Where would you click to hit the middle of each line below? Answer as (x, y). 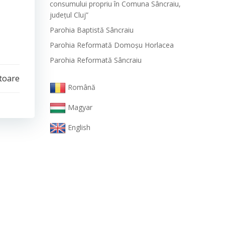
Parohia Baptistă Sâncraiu (92, 30)
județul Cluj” (69, 15)
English (79, 128)
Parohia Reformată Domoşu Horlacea (112, 45)
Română (82, 87)
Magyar (80, 107)
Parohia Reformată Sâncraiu (96, 60)
